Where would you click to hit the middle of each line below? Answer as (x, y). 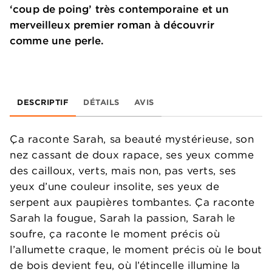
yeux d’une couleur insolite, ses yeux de (115, 187)
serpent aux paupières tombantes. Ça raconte (132, 202)
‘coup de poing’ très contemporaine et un (120, 9)
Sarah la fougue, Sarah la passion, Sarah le (123, 218)
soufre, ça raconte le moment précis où (115, 234)
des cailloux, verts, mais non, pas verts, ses (123, 171)
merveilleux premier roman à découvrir (112, 25)
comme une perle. (57, 41)
